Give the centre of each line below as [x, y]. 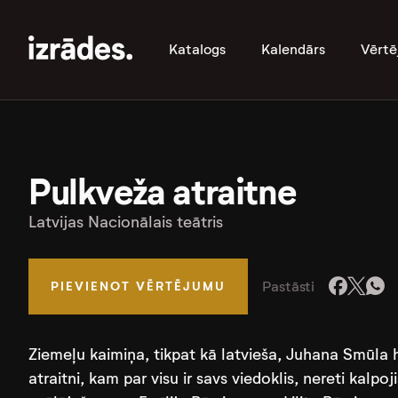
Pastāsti [289, 286]
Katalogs [197, 49]
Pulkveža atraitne [162, 192]
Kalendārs [293, 49]
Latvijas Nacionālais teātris [126, 222]
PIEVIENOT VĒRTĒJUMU [138, 286]
